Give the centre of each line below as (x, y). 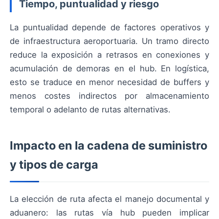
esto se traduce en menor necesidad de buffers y (109, 82)
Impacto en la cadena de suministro (109, 146)
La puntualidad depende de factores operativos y (109, 28)
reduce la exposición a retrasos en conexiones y (109, 55)
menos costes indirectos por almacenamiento (109, 96)
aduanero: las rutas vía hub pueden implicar (109, 213)
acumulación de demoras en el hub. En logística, (109, 69)
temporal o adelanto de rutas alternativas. (90, 110)
